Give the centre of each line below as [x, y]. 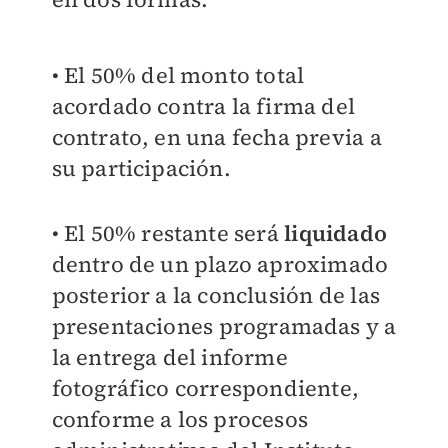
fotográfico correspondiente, [205, 388]
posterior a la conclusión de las [215, 295]
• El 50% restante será [168, 233]
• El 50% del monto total [178, 75]
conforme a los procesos [180, 419]
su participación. [141, 168]
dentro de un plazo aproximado [220, 264]
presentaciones [135, 326]
